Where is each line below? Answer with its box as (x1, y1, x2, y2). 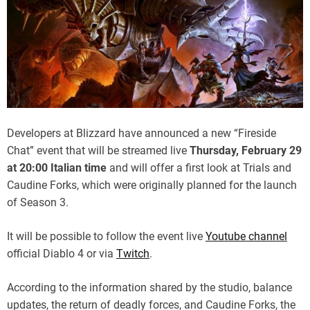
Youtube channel (206, 230, 287, 243)
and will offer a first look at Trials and (107, 161, 291, 174)
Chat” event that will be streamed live (7, 144, 190, 157)
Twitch (116, 247, 149, 260)
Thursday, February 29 (190, 144, 302, 157)
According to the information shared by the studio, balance (7, 281, 292, 294)
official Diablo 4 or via (7, 247, 116, 260)
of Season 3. (7, 196, 69, 209)
